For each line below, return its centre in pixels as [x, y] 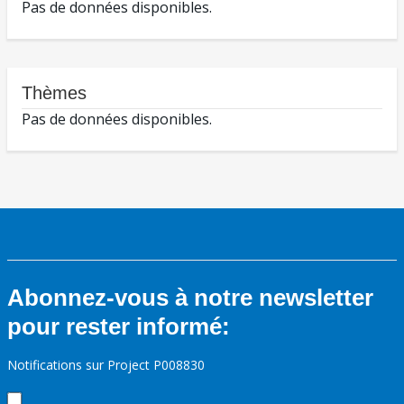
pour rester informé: [119, 327]
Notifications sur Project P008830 [106, 365]
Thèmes [54, 93]
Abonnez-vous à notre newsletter [190, 298]
